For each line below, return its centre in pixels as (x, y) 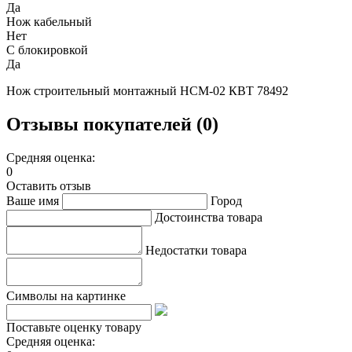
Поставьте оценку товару (74, 327)
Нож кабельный (49, 21)
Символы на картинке (66, 295)
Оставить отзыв (49, 185)
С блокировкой (47, 49)
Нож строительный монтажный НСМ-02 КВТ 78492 (147, 90)
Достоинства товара (209, 217)
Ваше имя (33, 200)
